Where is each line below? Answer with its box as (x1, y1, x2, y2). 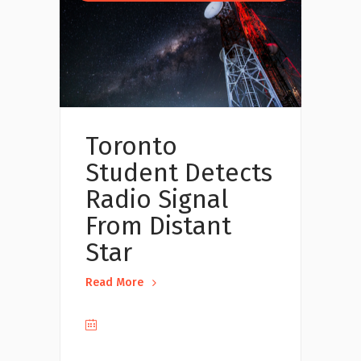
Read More (85, 275, 143, 289)
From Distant (85, 211, 231, 242)
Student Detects (85, 158, 272, 189)
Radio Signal (85, 185, 229, 215)
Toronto (85, 131, 177, 162)
